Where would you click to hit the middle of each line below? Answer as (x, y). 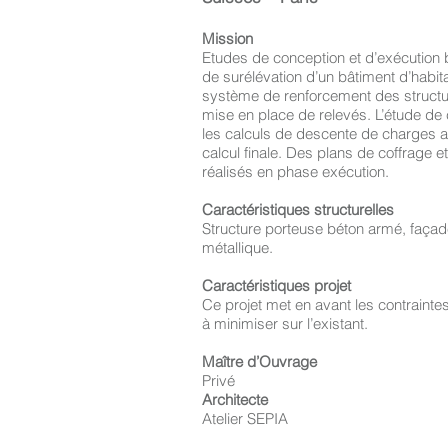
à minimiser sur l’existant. (285, 323)
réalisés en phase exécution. (295, 171)
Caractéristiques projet (276, 285)
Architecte (235, 399)
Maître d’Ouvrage (259, 361)
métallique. (237, 247)
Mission (227, 38)
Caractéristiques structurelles (298, 209)
